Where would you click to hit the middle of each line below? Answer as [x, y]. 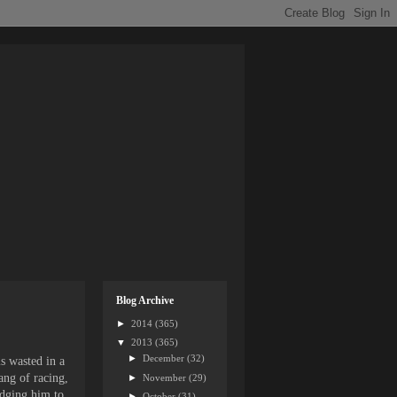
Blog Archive [145, 300]
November [166, 377]
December [165, 358]
